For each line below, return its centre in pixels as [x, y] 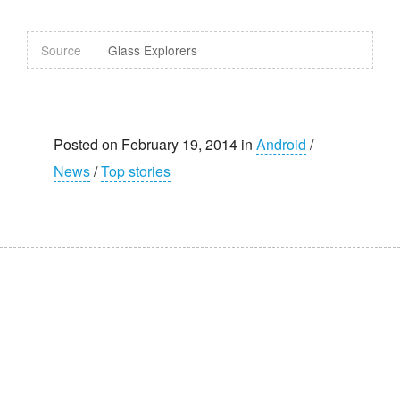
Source [61, 50]
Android [281, 144]
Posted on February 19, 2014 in [155, 144]
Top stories [136, 171]
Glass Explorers [153, 50]
